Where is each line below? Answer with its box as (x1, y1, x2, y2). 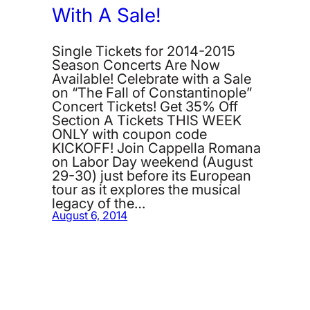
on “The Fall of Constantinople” (52, 82, 253, 103)
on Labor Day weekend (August (52, 151, 253, 172)
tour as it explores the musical (52, 179, 241, 200)
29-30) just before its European (52, 165, 252, 186)
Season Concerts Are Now (52, 54, 221, 75)
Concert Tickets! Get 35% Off (52, 95, 239, 117)
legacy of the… (52, 192, 146, 214)
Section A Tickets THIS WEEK (52, 109, 242, 131)
